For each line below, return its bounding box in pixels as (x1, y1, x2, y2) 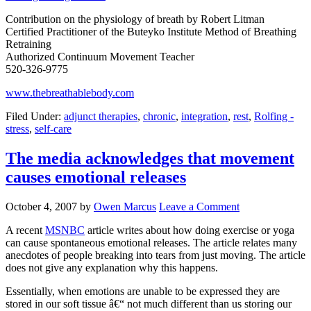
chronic (143, 110, 176, 123)
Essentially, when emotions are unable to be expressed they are (6, 285, 280, 298)
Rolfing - (254, 110, 294, 123)
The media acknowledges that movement (6, 149, 294, 168)
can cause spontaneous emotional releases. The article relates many (6, 237, 297, 249)
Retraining (6, 38, 51, 51)
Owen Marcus (94, 201, 156, 213)
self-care (35, 123, 72, 135)
